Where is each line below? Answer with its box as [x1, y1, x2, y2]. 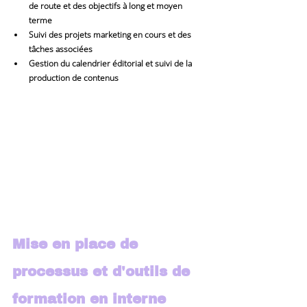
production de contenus [29, 72, 119, 84]
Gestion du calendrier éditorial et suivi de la [29, 58, 194, 70]
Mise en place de [12, 236, 143, 251]
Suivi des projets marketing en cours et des [29, 29, 193, 41]
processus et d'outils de [12, 263, 195, 279]
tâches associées [29, 43, 93, 56]
